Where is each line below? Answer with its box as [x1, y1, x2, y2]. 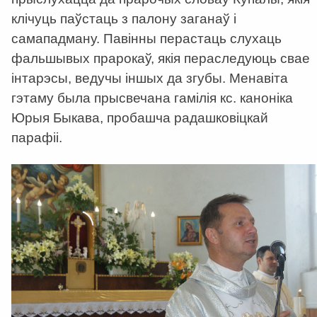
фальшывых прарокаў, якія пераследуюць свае [11, 50, 310, 66]
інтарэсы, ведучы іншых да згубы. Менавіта [11, 70, 288, 86]
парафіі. [11, 129, 62, 145]
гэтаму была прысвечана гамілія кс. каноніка [11, 90, 293, 105]
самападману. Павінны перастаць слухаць [11, 30, 282, 46]
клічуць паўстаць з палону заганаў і [11, 11, 236, 26]
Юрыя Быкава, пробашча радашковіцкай [11, 110, 268, 125]
